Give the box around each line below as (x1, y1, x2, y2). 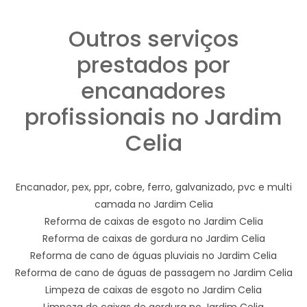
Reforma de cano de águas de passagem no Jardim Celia (14, 265, 293, 280)
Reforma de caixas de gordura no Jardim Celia (42, 231, 265, 245)
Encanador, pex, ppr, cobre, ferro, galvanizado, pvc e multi (15, 180, 292, 194)
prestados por (77, 49, 230, 80)
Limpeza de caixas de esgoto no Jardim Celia (45, 282, 262, 297)
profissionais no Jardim (25, 101, 282, 132)
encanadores (81, 75, 226, 106)
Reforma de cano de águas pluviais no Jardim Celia (30, 248, 277, 262)
